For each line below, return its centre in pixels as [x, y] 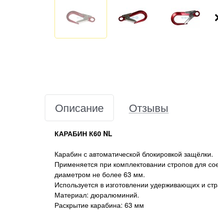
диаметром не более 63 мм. [100, 174]
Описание [79, 107]
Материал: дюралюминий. [97, 194]
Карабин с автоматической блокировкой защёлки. [135, 154]
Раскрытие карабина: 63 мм [99, 205]
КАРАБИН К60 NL [83, 133]
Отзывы [149, 107]
